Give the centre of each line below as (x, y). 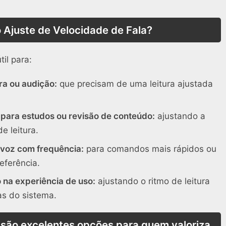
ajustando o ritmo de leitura (153, 181)
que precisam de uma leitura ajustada (135, 83)
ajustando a (180, 116)
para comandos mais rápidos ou (150, 149)
